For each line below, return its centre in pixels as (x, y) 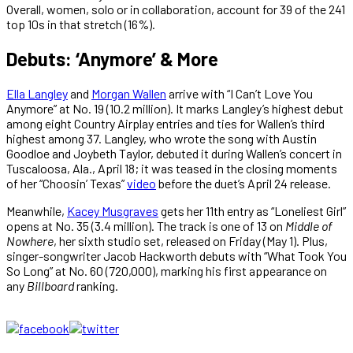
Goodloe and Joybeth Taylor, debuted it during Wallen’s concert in (174, 153)
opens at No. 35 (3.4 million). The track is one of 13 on (146, 225)
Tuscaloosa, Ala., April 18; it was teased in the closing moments (172, 168)
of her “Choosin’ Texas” (67, 183)
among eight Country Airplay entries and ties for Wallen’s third (165, 123)
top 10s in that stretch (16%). (81, 24)
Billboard (50, 285)
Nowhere (30, 240)
